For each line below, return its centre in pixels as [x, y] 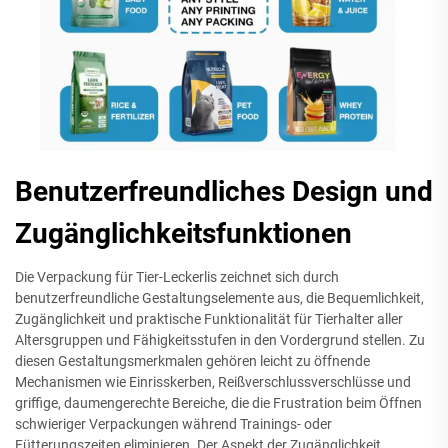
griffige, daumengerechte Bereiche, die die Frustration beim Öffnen [218, 403]
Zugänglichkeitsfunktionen [183, 233]
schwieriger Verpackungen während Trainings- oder [173, 424]
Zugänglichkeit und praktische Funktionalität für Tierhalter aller [209, 319]
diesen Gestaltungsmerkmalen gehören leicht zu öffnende [192, 361]
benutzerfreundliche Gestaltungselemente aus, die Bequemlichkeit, [219, 298]
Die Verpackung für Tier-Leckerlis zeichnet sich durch [177, 277]
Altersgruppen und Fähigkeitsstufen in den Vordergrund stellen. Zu [220, 340]
